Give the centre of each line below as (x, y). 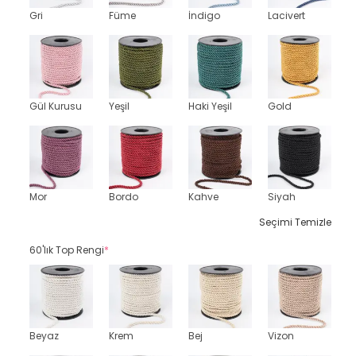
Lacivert (286, 15)
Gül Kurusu (56, 106)
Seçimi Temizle (295, 222)
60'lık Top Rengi (67, 250)
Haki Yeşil (210, 106)
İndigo (204, 15)
